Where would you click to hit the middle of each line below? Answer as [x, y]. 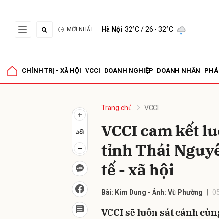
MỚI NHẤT [80, 29]
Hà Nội [112, 29]
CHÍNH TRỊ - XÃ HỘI [52, 71]
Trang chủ [117, 108]
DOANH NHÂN [179, 71]
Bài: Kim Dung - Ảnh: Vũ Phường [152, 192]
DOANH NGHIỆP [129, 71]
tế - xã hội [138, 170]
